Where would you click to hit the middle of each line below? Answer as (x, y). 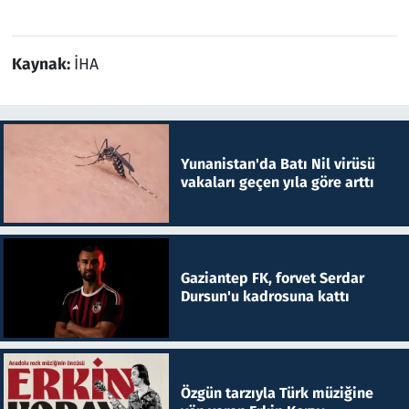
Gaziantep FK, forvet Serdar (272, 278)
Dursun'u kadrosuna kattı (265, 297)
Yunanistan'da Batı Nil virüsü (278, 163)
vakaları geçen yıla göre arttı (277, 182)
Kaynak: (42, 64)
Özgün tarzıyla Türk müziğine (277, 393)
